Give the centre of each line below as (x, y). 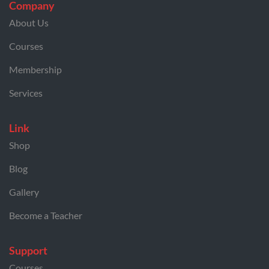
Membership (35, 69)
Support (28, 250)
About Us (29, 23)
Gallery (24, 192)
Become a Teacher (46, 215)
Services (26, 93)
